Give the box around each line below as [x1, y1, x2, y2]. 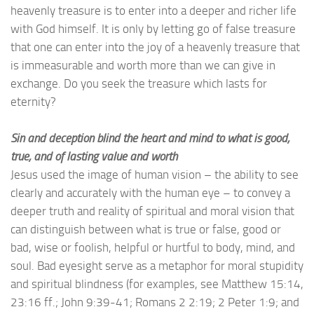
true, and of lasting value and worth [11, 149, 177, 163]
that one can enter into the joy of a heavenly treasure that [11, 39, 300, 54]
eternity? [11, 94, 59, 109]
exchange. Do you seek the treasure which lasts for [11, 76, 267, 90]
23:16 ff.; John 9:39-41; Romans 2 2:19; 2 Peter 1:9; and [11, 294, 299, 309]
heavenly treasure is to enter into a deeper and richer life [11, 3, 296, 18]
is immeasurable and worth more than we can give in [11, 57, 275, 72]
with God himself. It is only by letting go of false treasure [11, 21, 296, 36]
